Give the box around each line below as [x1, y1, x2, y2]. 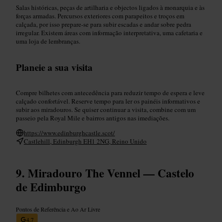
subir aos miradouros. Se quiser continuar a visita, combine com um [16, 105, 196, 114]
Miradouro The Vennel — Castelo [28, 164, 194, 181]
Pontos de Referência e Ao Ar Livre [16, 205, 100, 213]
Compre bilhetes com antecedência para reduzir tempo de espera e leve [16, 88, 205, 97]
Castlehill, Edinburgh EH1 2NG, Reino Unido [24, 136, 147, 146]
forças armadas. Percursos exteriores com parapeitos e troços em [16, 11, 184, 20]
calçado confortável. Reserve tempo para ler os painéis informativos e [16, 96, 200, 106]
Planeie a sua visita [16, 60, 93, 74]
